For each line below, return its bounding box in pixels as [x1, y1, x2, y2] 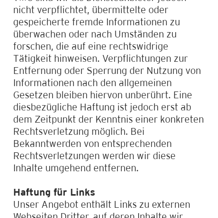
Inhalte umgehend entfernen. [13, 162, 139, 173]
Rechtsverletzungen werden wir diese [13, 149, 176, 161]
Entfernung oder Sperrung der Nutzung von [13, 64, 201, 76]
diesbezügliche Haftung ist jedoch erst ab [13, 101, 191, 112]
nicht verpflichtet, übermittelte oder [13, 3, 168, 15]
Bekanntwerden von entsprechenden [13, 137, 172, 149]
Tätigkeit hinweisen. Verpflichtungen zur [13, 52, 188, 64]
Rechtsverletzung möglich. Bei [13, 125, 145, 137]
